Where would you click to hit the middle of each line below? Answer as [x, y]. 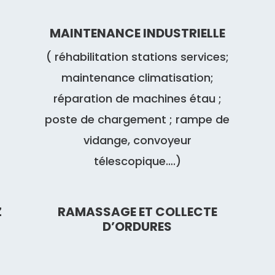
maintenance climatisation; [137, 77]
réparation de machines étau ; [137, 98]
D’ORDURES [137, 227]
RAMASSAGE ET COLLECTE [137, 212]
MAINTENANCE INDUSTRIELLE [137, 33]
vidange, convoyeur [137, 140]
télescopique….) [137, 161]
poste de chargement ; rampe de [137, 119]
